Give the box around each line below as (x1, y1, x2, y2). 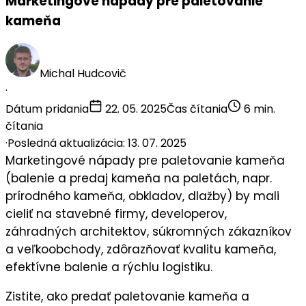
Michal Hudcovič (40, 66, 126, 82)
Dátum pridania (5, 101, 89, 117)
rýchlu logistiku (123, 259, 210, 276)
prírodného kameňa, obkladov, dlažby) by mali (5, 188, 279, 205)
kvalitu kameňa (183, 241, 274, 258)
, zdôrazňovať (101, 241, 183, 258)
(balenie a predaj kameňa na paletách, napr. (5, 170, 272, 187)
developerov (151, 206, 225, 223)
